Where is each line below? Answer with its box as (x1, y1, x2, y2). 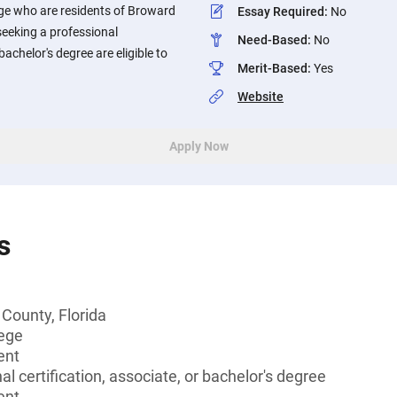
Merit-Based (237, 61, 307, 75)
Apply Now (168, 139, 229, 153)
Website (237, 90, 284, 104)
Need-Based (237, 33, 307, 47)
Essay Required (237, 4, 324, 19)
